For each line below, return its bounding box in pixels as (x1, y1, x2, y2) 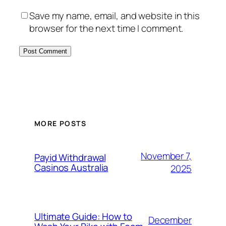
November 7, (141, 149, 192, 162)
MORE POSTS (34, 118, 86, 128)
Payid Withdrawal (34, 150, 106, 164)
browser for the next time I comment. (29, 21, 184, 35)
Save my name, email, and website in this (29, 9, 200, 22)
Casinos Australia (34, 160, 108, 174)
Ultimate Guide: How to (34, 209, 132, 223)
